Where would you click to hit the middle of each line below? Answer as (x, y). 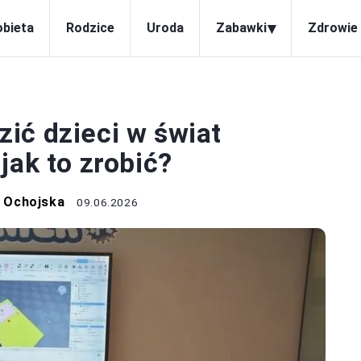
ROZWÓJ (27, 98)
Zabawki (241, 28)
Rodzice (90, 28)
